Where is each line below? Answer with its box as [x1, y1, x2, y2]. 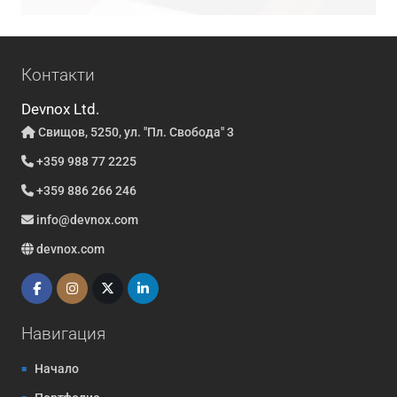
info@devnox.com [35, 212, 138, 227]
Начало [34, 361, 79, 376]
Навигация [20, 323, 105, 344]
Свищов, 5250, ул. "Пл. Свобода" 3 [35, 124, 234, 139]
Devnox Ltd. [20, 99, 99, 118]
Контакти [20, 64, 95, 85]
